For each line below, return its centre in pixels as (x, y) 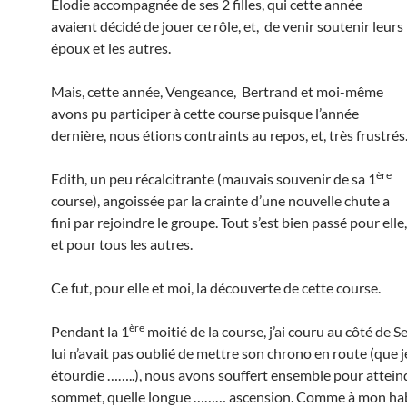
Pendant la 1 (90, 331)
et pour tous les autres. (122, 244)
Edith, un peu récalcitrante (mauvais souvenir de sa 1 (213, 179)
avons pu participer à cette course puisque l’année (205, 113)
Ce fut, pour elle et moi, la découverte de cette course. (216, 288)
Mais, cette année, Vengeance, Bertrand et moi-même (217, 91)
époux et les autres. (111, 48)
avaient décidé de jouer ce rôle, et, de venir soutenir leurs (227, 26)
